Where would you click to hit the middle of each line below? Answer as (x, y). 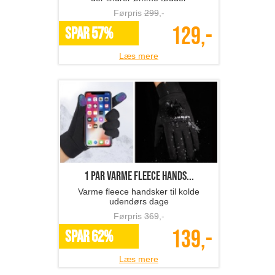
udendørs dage (139, 202)
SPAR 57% (89, 34)
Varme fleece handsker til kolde (139, 192)
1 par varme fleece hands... (139, 176)
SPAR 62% (89, 238)
